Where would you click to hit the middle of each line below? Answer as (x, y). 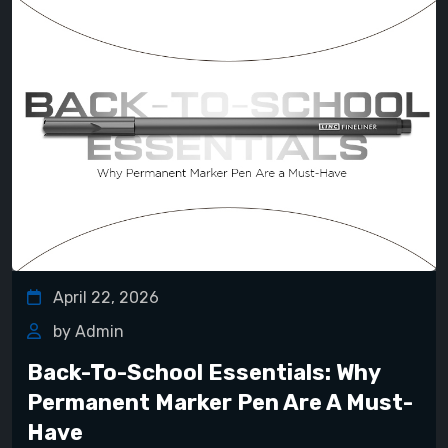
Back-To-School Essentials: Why (203, 372)
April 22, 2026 (104, 297)
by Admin (86, 331)
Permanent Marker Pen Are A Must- (220, 402)
